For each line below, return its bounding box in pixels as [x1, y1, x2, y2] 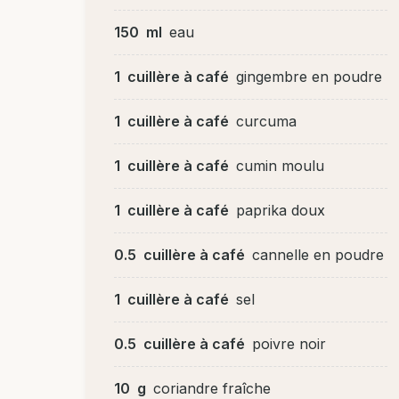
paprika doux [236, 200, 325, 219]
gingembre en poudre [236, 67, 382, 85]
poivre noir [252, 334, 326, 353]
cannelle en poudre [252, 245, 384, 264]
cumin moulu [236, 156, 324, 175]
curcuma [236, 111, 297, 130]
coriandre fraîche [153, 379, 271, 397]
